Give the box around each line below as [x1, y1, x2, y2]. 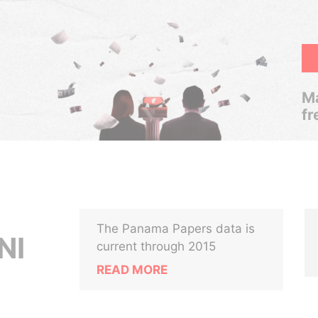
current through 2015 [97, 239, 216, 253]
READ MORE [97, 263, 168, 277]
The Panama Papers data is [97, 221, 256, 236]
